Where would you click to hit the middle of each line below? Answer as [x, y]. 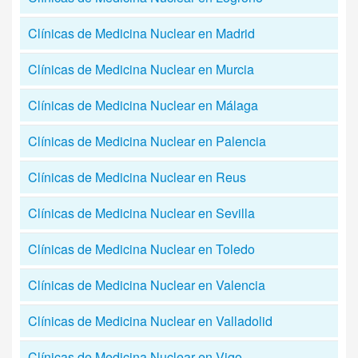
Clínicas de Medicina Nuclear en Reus [137, 177]
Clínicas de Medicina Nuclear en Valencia [147, 285]
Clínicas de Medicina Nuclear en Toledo [141, 249]
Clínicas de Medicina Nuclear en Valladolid [150, 321]
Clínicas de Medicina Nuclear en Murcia [141, 69]
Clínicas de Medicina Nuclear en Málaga [143, 105]
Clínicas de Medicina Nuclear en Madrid [141, 33]
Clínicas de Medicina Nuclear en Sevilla [141, 213]
